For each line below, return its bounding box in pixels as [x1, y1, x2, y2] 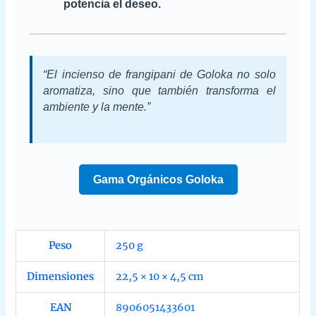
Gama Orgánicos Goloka [92, 174, 224, 186]
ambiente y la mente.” [43, 100, 151, 113]
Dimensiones [27, 270, 95, 284]
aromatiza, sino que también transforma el [43, 84, 276, 97]
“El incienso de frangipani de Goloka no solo [43, 68, 276, 80]
